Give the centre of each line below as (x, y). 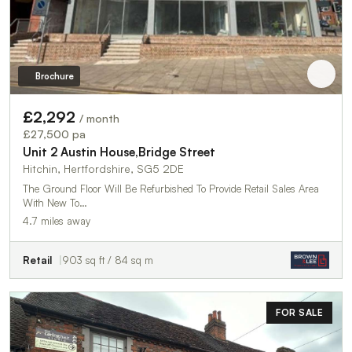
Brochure (54, 77)
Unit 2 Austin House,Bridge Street (119, 152)
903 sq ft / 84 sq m (108, 260)
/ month (99, 119)
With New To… (55, 203)
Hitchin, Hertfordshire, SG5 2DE (103, 169)
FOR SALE (299, 313)
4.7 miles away (57, 221)
